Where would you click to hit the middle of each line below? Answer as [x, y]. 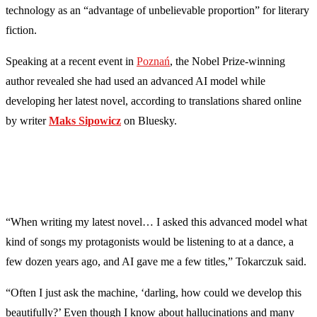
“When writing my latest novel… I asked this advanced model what [156, 222]
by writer [27, 121]
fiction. [21, 30]
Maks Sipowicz [85, 121]
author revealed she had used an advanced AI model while [136, 81]
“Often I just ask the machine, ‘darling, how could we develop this [154, 293]
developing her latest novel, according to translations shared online [154, 101]
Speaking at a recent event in [71, 62]
